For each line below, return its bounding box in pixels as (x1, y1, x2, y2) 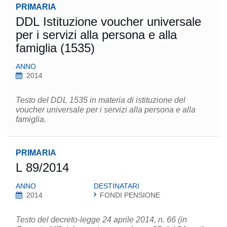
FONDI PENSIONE (100, 191, 160, 199)
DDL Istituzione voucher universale (16, 15, 201, 28)
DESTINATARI (94, 182, 139, 190)
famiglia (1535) (16, 41, 95, 55)
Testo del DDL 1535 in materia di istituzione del (16, 96, 185, 104)
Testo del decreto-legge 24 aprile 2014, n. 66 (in (16, 215, 187, 224)
